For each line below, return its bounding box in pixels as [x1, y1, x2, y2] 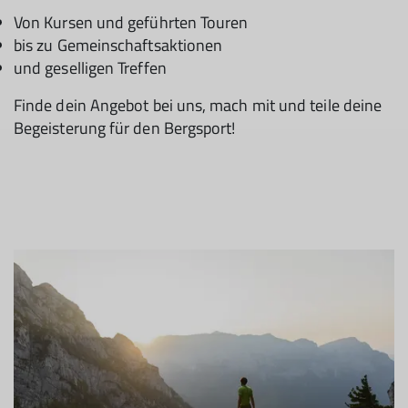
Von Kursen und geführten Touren [14, 10, 249, 35]
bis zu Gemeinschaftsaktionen [14, 33, 223, 57]
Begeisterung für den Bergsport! [14, 116, 236, 140]
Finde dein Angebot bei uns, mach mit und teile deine [14, 93, 382, 117]
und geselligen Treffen [14, 56, 167, 80]
